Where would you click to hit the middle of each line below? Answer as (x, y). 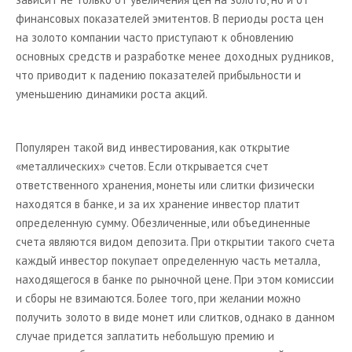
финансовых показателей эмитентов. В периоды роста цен (170, 18)
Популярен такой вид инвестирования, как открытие (153, 147)
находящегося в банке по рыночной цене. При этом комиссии (175, 279)
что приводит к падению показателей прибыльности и (158, 75)
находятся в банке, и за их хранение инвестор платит (158, 204)
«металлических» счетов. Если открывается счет (142, 166)
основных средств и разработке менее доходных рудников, (174, 56)
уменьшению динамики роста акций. (112, 94)
